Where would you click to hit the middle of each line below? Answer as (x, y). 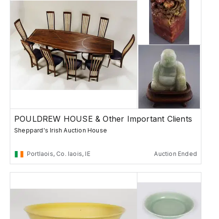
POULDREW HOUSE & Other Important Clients (103, 119)
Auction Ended (175, 154)
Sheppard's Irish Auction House (61, 131)
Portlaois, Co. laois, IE (59, 154)
